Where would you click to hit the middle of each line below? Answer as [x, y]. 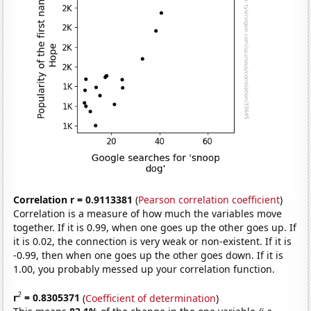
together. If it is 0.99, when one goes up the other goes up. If [155, 227]
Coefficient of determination [151, 298]
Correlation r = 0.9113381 [73, 199]
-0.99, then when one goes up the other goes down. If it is [149, 255]
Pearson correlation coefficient [209, 199]
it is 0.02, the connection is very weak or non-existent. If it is [153, 241]
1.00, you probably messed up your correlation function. [144, 269]
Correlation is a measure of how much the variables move [148, 213]
